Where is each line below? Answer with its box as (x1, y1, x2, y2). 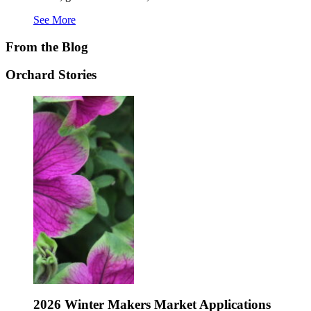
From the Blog (6, 39, 88, 54)
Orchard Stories (6, 67, 96, 83)
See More (33, 13, 76, 26)
